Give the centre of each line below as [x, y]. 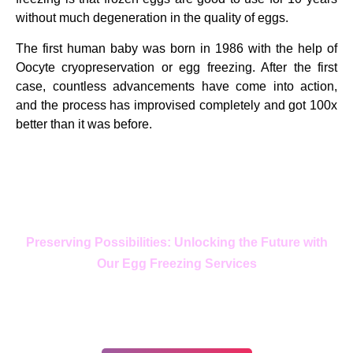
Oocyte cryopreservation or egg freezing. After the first [176, 67]
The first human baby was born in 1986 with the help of [176, 48]
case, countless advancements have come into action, [176, 86]
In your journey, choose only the [176, 300]
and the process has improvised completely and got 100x [176, 105]
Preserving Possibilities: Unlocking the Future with [176, 243]
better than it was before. [84, 124]
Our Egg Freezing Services [176, 264]
